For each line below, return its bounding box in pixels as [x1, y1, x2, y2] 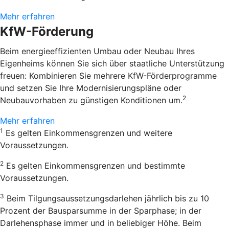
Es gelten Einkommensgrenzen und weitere [3, 127, 172, 138]
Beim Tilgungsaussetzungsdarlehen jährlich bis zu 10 [4, 193, 209, 203]
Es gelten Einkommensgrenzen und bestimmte [4, 160, 185, 171]
